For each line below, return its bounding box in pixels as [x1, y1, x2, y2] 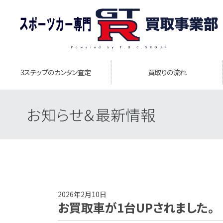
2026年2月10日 [57, 189, 107, 199]
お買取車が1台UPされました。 [57, 199, 214, 216]
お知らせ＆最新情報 [26, 104, 155, 125]
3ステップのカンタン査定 [20, 67, 91, 77]
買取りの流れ [147, 67, 187, 77]
